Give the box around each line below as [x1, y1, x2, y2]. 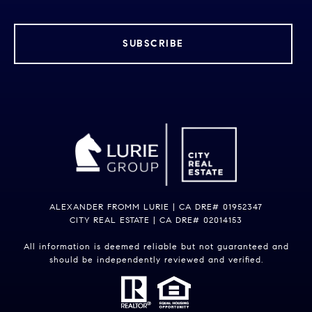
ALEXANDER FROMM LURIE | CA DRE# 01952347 [49, 201, 263, 212]
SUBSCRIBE [123, 38, 184, 50]
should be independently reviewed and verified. [49, 254, 263, 265]
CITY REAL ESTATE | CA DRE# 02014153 [70, 214, 242, 226]
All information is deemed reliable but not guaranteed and [23, 241, 289, 252]
